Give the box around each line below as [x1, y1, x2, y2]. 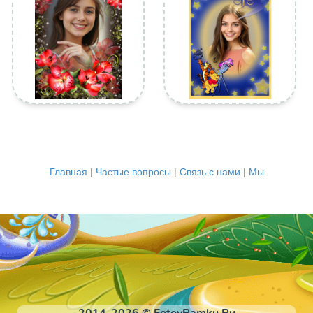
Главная [49, 166, 87, 177]
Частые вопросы [95, 166, 171, 177]
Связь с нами [179, 166, 240, 177]
